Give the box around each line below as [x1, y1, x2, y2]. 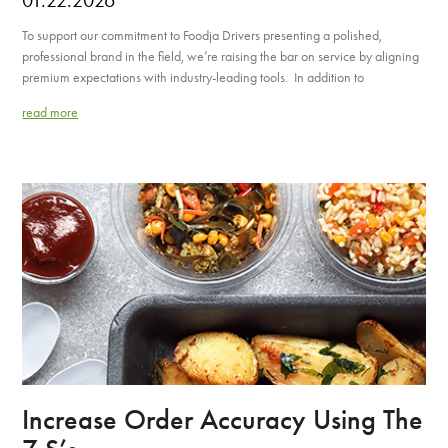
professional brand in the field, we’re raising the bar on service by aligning [22, 47, 420, 65]
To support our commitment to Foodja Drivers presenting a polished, [22, 26, 383, 44]
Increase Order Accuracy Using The [22, 402, 424, 437]
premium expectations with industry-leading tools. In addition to [22, 68, 365, 86]
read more [22, 103, 79, 121]
